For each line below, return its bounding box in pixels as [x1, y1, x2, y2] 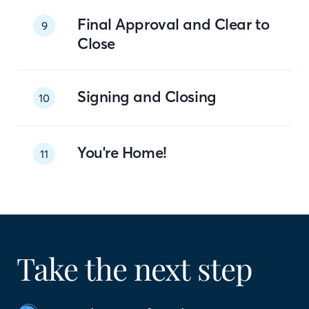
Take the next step [17, 247, 253, 288]
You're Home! [77, 142, 167, 162]
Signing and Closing [77, 86, 217, 106]
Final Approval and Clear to [77, 14, 270, 34]
